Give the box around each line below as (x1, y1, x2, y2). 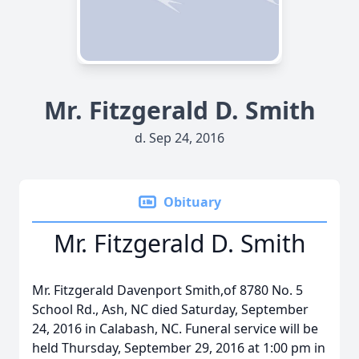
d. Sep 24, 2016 (135, 129, 224, 147)
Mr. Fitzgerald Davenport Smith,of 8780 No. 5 (32, 281, 303, 299)
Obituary (163, 193, 221, 211)
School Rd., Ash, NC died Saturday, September (32, 301, 309, 318)
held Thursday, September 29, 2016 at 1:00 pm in (32, 339, 325, 357)
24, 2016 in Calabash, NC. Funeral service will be (32, 320, 318, 337)
